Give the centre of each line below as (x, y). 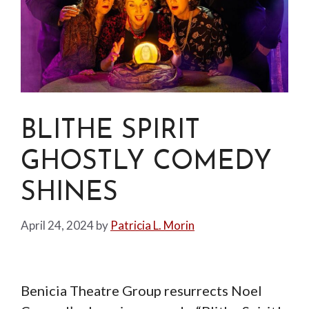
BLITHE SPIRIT (110, 132)
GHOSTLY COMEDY (146, 163)
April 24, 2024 (57, 225)
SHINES (69, 194)
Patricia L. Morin (152, 225)
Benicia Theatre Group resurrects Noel (141, 290)
